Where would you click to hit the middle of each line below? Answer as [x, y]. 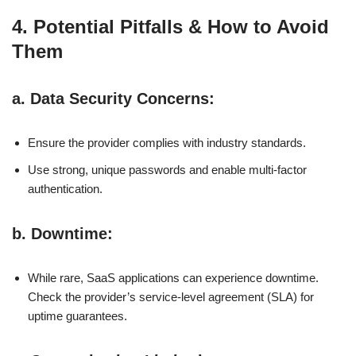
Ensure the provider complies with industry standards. [167, 142]
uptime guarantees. [77, 315]
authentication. [65, 188]
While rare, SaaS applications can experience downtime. [173, 277]
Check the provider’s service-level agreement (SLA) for [171, 296]
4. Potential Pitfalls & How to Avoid [170, 26]
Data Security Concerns [120, 98]
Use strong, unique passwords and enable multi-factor [167, 169]
